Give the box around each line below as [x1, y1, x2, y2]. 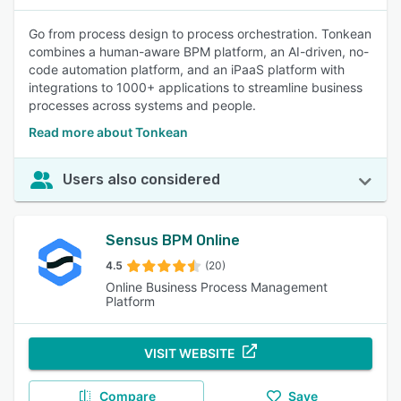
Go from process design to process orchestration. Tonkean [29, 26, 371, 41]
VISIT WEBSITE [144, 346, 235, 361]
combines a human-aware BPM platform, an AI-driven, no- [29, 44, 369, 59]
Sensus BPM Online [105, 232, 240, 249]
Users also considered [63, 171, 220, 188]
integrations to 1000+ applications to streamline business [29, 80, 363, 95]
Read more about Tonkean [29, 124, 188, 140]
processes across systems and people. [29, 98, 256, 113]
